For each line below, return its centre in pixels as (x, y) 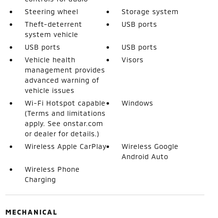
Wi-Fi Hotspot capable (65, 103)
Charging (40, 179)
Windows (138, 103)
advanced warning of (62, 80)
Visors (133, 59)
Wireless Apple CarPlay (65, 146)
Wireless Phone (52, 169)
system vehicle (51, 34)
